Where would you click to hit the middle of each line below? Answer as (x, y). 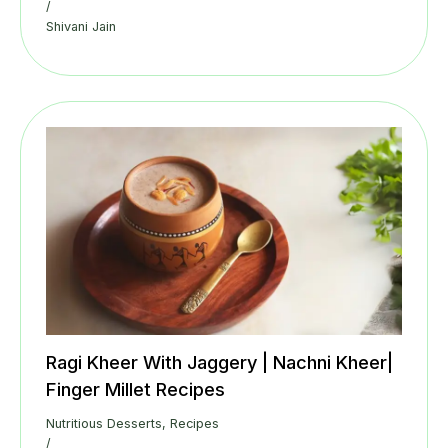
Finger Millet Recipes (135, 389)
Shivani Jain (81, 27)
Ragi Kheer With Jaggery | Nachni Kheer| (219, 362)
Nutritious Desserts (104, 424)
